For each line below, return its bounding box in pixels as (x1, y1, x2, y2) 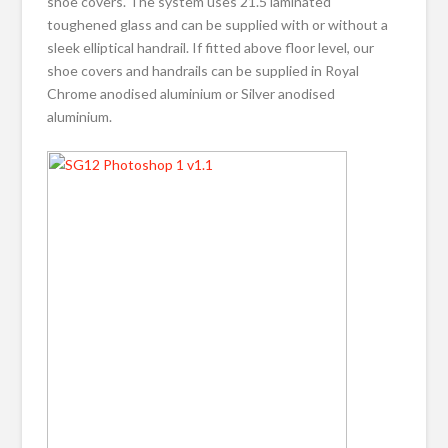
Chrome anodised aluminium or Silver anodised (47, 84, 336, 102)
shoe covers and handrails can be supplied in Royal (47, 61, 360, 79)
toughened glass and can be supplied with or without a (47, 15, 389, 33)
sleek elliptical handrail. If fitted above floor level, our (47, 38, 375, 56)
